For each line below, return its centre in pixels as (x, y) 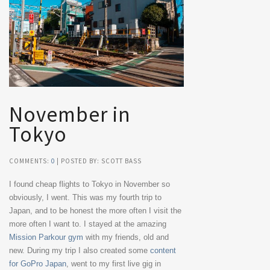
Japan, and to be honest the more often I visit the (95, 211)
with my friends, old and (126, 237)
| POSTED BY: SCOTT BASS (98, 161)
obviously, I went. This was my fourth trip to (85, 198)
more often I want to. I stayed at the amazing (88, 224)
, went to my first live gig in (114, 264)
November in (70, 115)
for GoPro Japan (38, 264)
